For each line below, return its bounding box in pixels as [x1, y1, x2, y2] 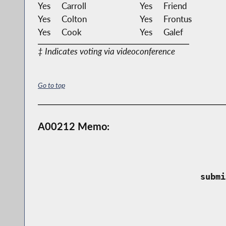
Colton [61, 13, 87, 24]
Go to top [37, 80, 65, 89]
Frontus [163, 13, 192, 24]
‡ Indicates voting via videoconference [37, 45, 175, 56]
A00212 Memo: [37, 120, 109, 132]
